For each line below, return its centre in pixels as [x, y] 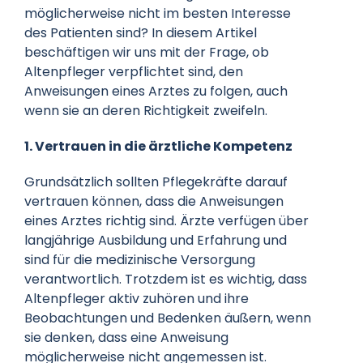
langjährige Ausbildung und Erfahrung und [155, 240]
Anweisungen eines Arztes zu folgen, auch [156, 91]
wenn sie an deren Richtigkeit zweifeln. [145, 110]
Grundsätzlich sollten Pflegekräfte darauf [156, 181]
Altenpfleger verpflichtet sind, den [133, 71]
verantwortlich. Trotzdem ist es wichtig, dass [165, 279]
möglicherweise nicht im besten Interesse [157, 13]
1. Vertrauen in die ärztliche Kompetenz [158, 146]
